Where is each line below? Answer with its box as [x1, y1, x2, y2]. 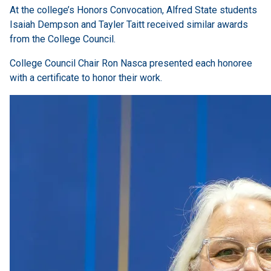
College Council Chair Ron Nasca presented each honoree [10, 57, 252, 70]
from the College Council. [10, 33, 118, 45]
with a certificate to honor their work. [10, 72, 162, 84]
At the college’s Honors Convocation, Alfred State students [10, 4, 257, 16]
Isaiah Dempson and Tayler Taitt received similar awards [10, 19, 248, 31]
